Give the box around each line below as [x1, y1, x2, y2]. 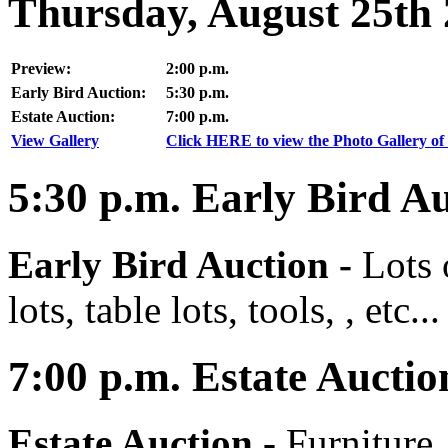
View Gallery [11, 131, 99, 149]
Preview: [11, 59, 71, 77]
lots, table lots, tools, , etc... [8, 287, 440, 331]
